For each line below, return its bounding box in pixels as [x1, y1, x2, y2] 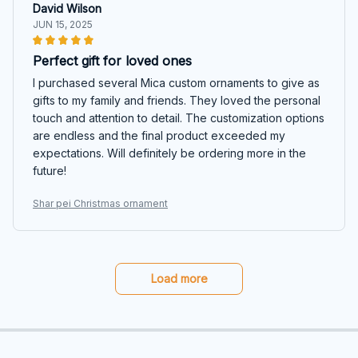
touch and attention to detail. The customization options [33, 110, 324, 125]
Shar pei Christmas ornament [33, 197, 168, 209]
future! [33, 163, 66, 177]
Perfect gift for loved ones [33, 52, 192, 69]
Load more [150, 271, 208, 285]
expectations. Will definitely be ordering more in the [33, 145, 306, 160]
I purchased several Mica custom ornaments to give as [33, 75, 320, 89]
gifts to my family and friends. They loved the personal [33, 93, 320, 107]
